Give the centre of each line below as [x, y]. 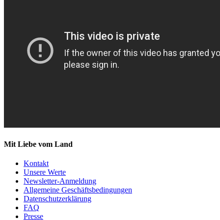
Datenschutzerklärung [57, 199]
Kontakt [36, 164]
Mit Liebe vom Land [38, 144]
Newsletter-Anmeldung [60, 181]
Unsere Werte [45, 172]
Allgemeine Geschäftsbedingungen [78, 190]
